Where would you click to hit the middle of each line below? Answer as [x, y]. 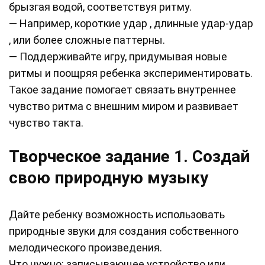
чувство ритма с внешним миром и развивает [124, 106]
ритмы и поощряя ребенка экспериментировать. [131, 73]
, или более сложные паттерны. [87, 40]
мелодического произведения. [85, 248]
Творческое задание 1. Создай [129, 157]
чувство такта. [46, 123]
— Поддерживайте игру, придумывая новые [118, 57]
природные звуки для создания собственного [124, 231]
